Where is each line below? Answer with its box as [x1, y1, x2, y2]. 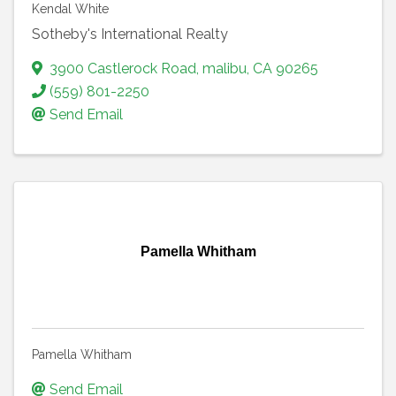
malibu [202, 59, 247, 77]
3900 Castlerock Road [49, 59, 196, 77]
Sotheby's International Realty [32, 25, 228, 42]
